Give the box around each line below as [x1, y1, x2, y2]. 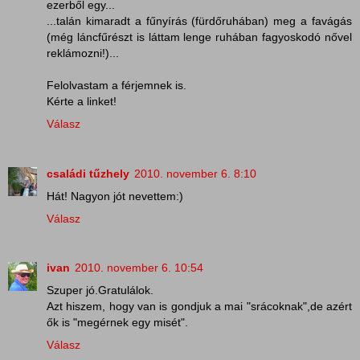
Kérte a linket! [47, 94, 117, 108]
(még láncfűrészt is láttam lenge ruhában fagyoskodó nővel [47, 30, 352, 43]
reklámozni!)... [47, 46, 119, 59]
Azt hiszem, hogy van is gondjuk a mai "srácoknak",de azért [47, 300, 352, 313]
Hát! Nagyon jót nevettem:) [47, 189, 183, 202]
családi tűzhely [47, 166, 129, 180]
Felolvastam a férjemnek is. [47, 78, 186, 92]
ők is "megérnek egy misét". [47, 316, 188, 329]
